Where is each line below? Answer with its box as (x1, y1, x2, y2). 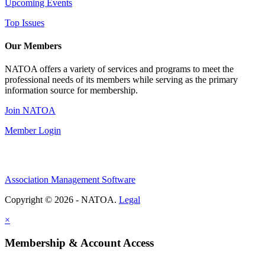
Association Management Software (5, 174, 135, 185)
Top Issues (5, 17, 44, 28)
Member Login (5, 125, 61, 136)
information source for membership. (5, 85, 138, 96)
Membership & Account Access (5, 236, 154, 249)
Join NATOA (5, 105, 56, 116)
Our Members (5, 40, 62, 51)
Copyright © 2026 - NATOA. (5, 195, 119, 205)
